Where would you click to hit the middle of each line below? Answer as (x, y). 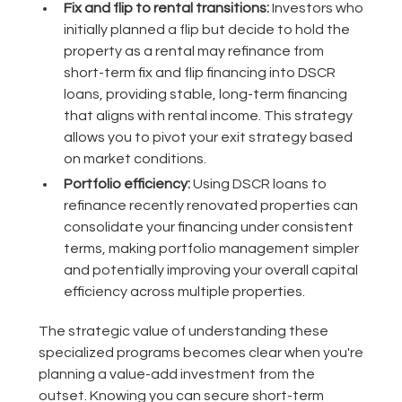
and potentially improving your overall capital (210, 271)
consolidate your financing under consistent (208, 227)
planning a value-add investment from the (176, 375)
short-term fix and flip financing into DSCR (199, 73)
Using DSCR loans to (258, 184)
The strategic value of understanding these (183, 332)
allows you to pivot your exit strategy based (208, 138)
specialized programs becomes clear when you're (201, 353)
